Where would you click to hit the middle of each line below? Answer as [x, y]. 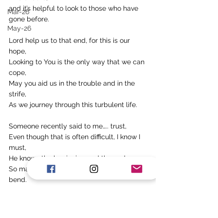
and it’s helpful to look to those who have [74, 8]
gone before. [29, 19]
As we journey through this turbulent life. [73, 104]
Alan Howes [27, 201]
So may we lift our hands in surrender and [76, 169]
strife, [18, 94]
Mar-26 [18, 12]
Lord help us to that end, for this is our [70, 40]
